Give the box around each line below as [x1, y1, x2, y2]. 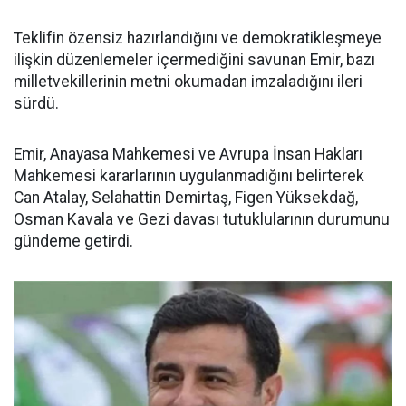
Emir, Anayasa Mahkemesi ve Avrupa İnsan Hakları [14, 145, 362, 163]
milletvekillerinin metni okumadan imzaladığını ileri [14, 72, 362, 91]
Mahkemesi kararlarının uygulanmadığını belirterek [14, 167, 364, 185]
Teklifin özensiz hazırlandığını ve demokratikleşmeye [14, 29, 382, 47]
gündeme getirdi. [14, 232, 133, 250]
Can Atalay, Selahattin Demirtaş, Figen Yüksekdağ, [14, 188, 358, 207]
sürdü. [14, 94, 59, 112]
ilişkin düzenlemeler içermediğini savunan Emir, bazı [14, 51, 375, 69]
